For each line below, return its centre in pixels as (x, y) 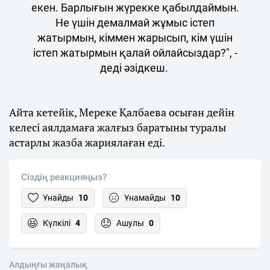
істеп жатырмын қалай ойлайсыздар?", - (135, 52)
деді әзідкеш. (135, 67)
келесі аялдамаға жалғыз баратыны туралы (118, 127)
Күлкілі (57, 223)
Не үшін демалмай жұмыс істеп (135, 22)
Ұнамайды (145, 197)
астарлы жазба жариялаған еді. (88, 142)
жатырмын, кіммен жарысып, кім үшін (135, 37)
